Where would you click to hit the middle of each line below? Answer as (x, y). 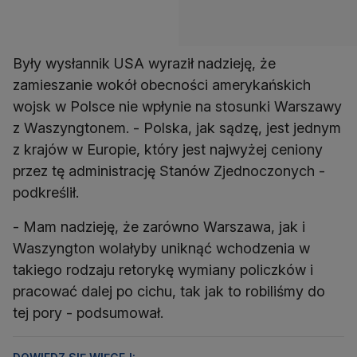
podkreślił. (46, 193)
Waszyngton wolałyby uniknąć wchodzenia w (161, 249)
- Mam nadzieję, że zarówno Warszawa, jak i (159, 227)
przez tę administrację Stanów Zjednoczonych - (169, 171)
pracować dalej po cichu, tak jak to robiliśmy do (169, 292)
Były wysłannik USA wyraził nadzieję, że (144, 64)
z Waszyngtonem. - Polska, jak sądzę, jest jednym (177, 128)
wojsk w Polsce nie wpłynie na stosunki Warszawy (177, 107)
